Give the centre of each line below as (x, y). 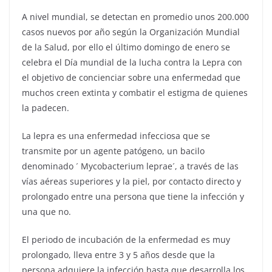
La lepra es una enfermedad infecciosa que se (116, 135)
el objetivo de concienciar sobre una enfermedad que (131, 77)
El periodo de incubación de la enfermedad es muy (126, 239)
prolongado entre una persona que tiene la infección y (133, 196)
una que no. (46, 211)
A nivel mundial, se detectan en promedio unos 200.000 (135, 16)
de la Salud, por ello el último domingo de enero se (126, 47)
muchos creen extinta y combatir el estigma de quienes (135, 92)
